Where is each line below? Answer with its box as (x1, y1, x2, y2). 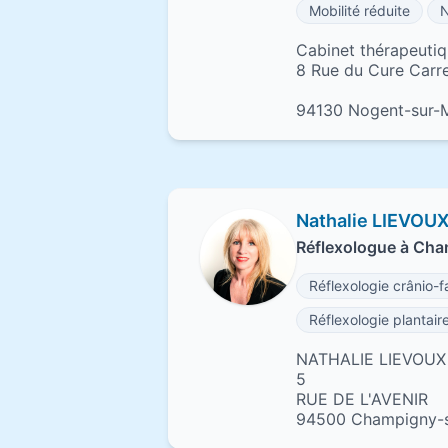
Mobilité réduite (309, 2, 410, 19)
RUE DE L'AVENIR (296, 389, 428, 409)
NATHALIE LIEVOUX (296, 349, 446, 369)
